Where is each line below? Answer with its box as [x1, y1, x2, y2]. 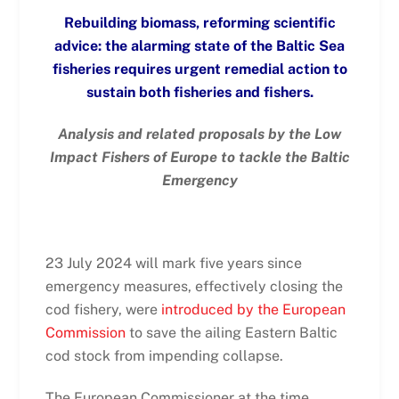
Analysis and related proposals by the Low [58, 125, 341, 142]
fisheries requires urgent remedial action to [52, 60, 347, 77]
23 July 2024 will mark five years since [45, 255, 302, 273]
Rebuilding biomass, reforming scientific [63, 13, 336, 31]
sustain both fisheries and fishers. [85, 83, 313, 101]
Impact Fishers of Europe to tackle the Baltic [49, 148, 350, 166]
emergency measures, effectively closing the [45, 278, 343, 296]
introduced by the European [157, 301, 346, 319]
